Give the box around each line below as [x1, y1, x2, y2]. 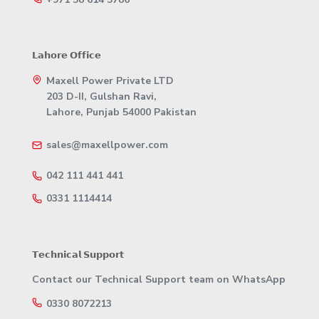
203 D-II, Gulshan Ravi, [46, 90, 157, 104]
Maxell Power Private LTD [46, 74, 174, 88]
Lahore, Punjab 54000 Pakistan [46, 105, 197, 120]
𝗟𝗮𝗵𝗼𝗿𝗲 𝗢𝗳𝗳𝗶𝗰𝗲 [32, 49, 101, 63]
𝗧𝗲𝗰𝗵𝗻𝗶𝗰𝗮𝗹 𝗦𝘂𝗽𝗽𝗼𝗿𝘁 [32, 249, 124, 262]
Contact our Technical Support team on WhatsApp [32, 273, 286, 287]
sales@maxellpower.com [46, 138, 168, 152]
